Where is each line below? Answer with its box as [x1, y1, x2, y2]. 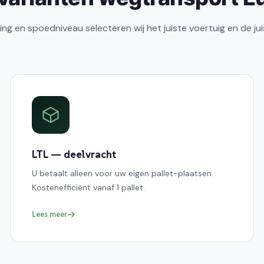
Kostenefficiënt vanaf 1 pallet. [32, 181, 146, 193]
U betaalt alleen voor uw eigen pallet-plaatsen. [32, 167, 214, 179]
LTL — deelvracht [32, 147, 117, 161]
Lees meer [32, 209, 68, 219]
